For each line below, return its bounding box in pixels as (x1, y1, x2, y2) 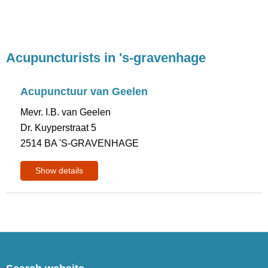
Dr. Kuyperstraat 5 (20, 123, 97, 133)
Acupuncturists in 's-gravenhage (6, 50, 206, 65)
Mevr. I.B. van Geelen (20, 107, 111, 117)
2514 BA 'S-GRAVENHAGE (20, 138, 139, 148)
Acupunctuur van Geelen (20, 86, 148, 98)
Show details (35, 166, 84, 175)
